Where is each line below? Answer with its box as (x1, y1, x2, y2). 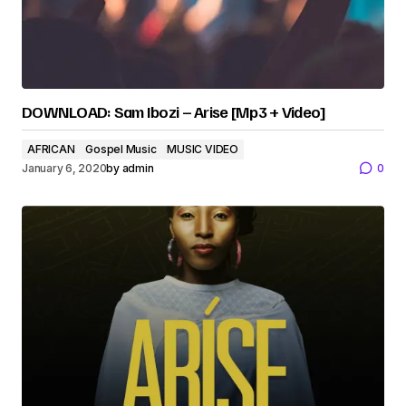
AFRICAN (27, 142, 75, 157)
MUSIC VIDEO (167, 142, 238, 157)
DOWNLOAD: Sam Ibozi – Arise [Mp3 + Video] (22, 101, 326, 122)
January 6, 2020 (22, 160, 107, 175)
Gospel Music (85, 142, 157, 157)
